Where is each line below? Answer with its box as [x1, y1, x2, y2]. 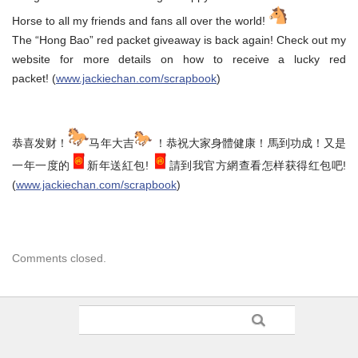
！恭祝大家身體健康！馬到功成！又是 [151, 137, 347, 150]
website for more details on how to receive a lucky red [12, 53, 346, 66]
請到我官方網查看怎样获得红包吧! [169, 159, 346, 173]
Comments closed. [12, 252, 106, 265]
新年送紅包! [86, 159, 152, 173]
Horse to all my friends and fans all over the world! [12, 14, 268, 28]
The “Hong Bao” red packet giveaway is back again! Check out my [12, 34, 346, 47]
